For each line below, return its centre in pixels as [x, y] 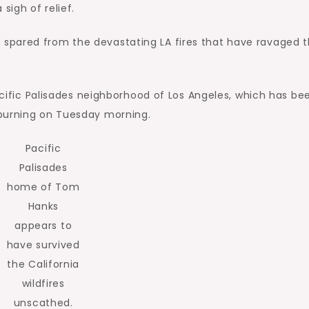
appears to [43, 226]
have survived [43, 245]
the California [43, 264]
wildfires [43, 283]
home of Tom [43, 187]
